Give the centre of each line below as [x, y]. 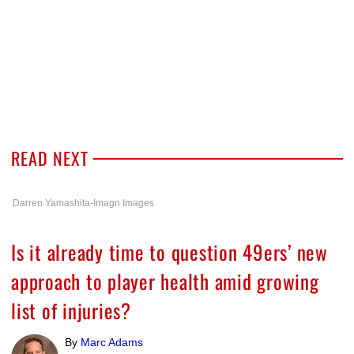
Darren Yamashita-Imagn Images [83, 203]
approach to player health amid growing [165, 281]
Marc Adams [112, 342]
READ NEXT [50, 158]
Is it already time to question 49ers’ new [169, 251]
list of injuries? [71, 310]
